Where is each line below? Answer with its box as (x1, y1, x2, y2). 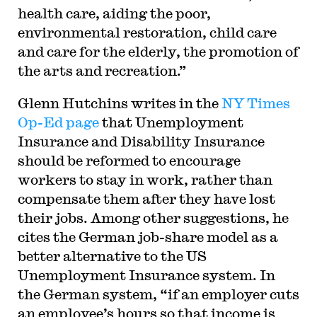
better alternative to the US (17, 248, 207, 264)
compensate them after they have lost (17, 190, 275, 207)
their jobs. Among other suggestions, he (17, 209, 289, 226)
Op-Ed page (17, 114, 99, 130)
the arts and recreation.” (17, 62, 187, 79)
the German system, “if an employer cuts (17, 286, 299, 302)
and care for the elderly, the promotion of (17, 43, 299, 59)
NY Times (221, 95, 290, 111)
